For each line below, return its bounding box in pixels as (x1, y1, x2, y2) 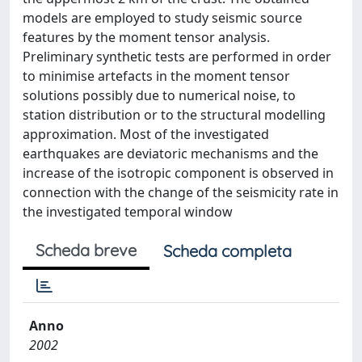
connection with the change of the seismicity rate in (23, 183, 339, 201)
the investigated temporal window (23, 203, 233, 221)
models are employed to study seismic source (23, 9, 302, 27)
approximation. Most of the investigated (23, 125, 269, 143)
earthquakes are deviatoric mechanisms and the (23, 145, 318, 162)
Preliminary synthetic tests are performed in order (23, 48, 331, 65)
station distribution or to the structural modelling (23, 106, 326, 124)
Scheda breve (36, 240, 137, 260)
